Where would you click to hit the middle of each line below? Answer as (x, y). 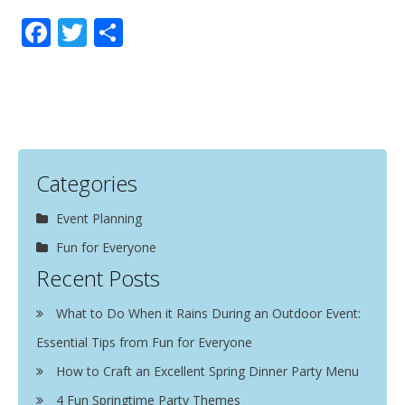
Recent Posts (98, 278)
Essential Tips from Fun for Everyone (144, 342)
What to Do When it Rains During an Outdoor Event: (208, 313)
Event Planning (99, 218)
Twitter (135, 28)
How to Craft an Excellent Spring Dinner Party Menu (207, 371)
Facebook (114, 28)
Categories (87, 183)
